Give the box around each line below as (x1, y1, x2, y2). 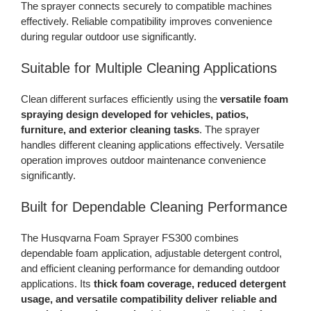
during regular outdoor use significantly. (20, 31, 196, 43)
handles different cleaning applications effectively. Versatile (20, 139, 284, 151)
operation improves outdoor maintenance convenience (20, 154, 266, 167)
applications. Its (20, 278, 94, 290)
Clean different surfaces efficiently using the (20, 93, 220, 106)
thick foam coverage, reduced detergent (93, 278, 286, 290)
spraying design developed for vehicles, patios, (20, 108, 249, 121)
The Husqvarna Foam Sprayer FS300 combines (20, 232, 239, 244)
